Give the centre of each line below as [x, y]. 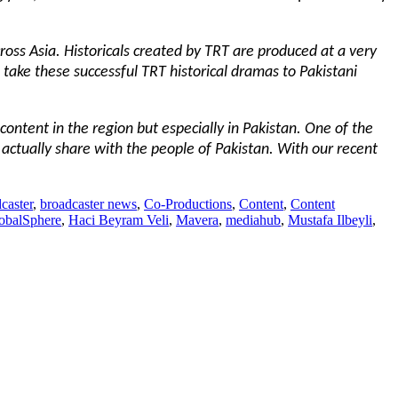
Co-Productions [188, 203]
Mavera [197, 219]
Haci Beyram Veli [119, 219]
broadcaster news [88, 203]
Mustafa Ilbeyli [330, 219]
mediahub [253, 219]
